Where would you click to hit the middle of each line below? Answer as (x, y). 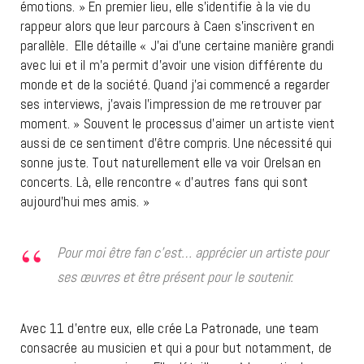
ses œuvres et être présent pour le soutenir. (178, 276)
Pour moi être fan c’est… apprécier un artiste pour (193, 252)
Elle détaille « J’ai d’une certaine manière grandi (205, 45)
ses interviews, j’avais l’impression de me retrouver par (171, 104)
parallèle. (44, 45)
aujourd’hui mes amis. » (85, 201)
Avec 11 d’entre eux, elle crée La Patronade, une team (170, 328)
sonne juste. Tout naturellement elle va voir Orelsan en (171, 162)
